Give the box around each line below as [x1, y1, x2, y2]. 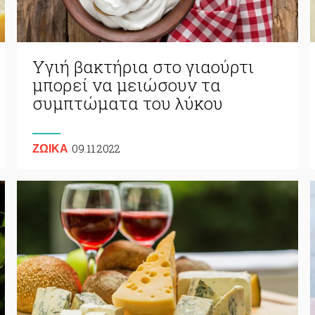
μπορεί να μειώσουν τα [32, 73, 221, 96]
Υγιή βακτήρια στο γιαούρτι [32, 55, 254, 78]
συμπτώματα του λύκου [32, 91, 223, 115]
